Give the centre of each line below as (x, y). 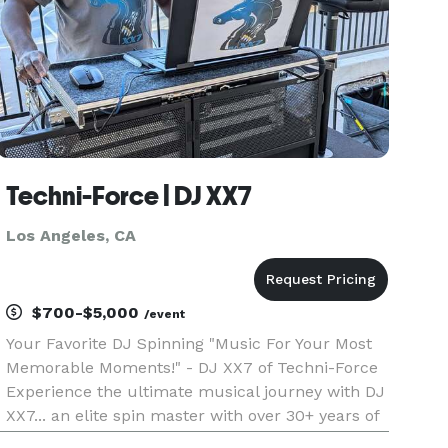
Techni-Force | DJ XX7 (129, 196)
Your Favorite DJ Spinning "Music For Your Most (189, 343)
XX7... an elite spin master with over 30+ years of (193, 415)
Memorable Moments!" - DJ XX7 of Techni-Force (192, 367)
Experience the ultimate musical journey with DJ (196, 391)
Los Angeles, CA (71, 235)
